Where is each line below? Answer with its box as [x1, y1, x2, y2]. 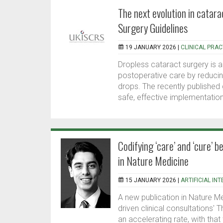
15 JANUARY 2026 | [125, 177, 181, 184]
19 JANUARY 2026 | [125, 44, 181, 51]
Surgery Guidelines [118, 20, 188, 36]
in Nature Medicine [118, 153, 189, 169]
